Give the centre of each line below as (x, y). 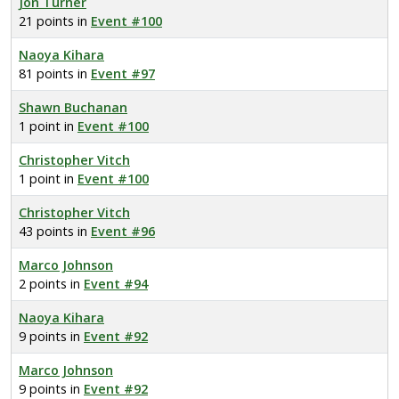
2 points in (51, 284)
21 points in (55, 21)
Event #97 (123, 73)
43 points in (55, 231)
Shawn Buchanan (73, 107)
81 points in (55, 73)
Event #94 (116, 284)
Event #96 (123, 231)
